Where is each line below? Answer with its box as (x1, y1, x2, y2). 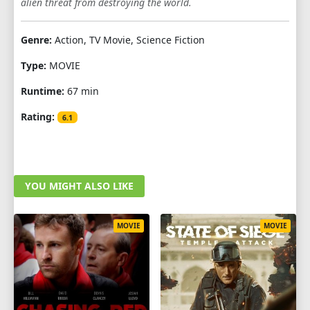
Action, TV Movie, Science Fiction (52, 33, 205, 46)
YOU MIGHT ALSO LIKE (25, 179, 134, 192)
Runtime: (21, 84, 64, 98)
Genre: (21, 33, 52, 46)
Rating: (21, 109, 55, 123)
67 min (64, 84, 99, 98)
